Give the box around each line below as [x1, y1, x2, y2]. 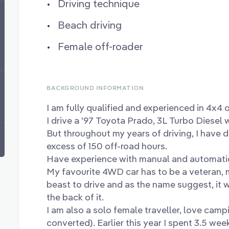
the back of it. [47, 191, 104, 203]
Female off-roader [58, 40, 144, 53]
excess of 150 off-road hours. [47, 140, 168, 152]
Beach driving [58, 18, 122, 31]
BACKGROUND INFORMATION [47, 84, 144, 91]
